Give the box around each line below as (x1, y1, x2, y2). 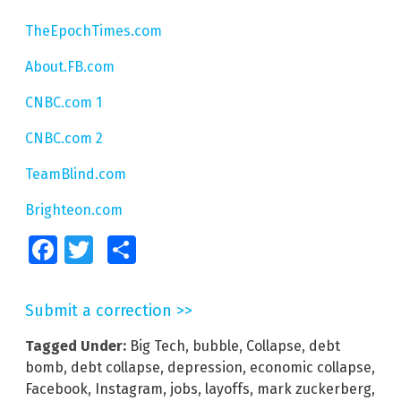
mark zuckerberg (257, 380, 371, 397)
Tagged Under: (25, 337, 126, 354)
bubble (192, 337, 239, 354)
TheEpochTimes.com (25, 21, 162, 39)
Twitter (93, 243, 124, 256)
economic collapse (250, 358, 371, 376)
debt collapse (71, 358, 160, 376)
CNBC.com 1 (25, 93, 102, 111)
